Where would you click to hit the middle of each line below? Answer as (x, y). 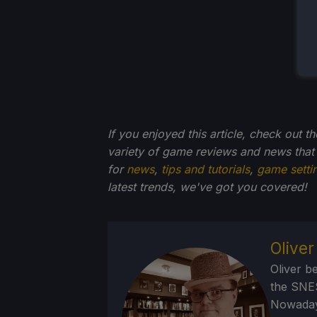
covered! (283, 186)
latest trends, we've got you (182, 186)
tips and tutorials (206, 169)
